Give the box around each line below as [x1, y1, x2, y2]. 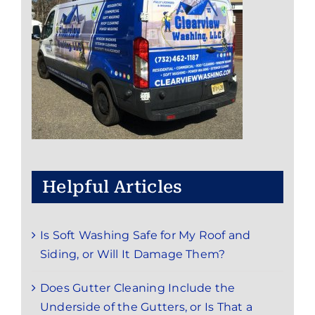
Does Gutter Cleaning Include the [40, 281, 236, 295]
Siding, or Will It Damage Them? [40, 247, 226, 262]
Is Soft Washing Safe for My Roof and [40, 229, 251, 243]
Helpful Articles [42, 177, 183, 198]
